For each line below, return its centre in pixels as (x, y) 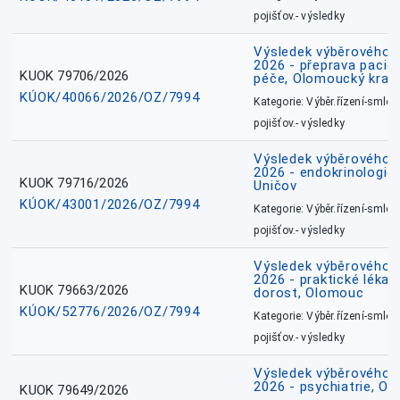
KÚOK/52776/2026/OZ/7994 (110, 312)
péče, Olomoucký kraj (323, 79)
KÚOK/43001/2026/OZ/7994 (110, 205)
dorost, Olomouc (309, 293)
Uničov (275, 186)
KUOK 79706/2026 (75, 76)
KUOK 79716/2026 (75, 183)
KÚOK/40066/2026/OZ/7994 (110, 98)
